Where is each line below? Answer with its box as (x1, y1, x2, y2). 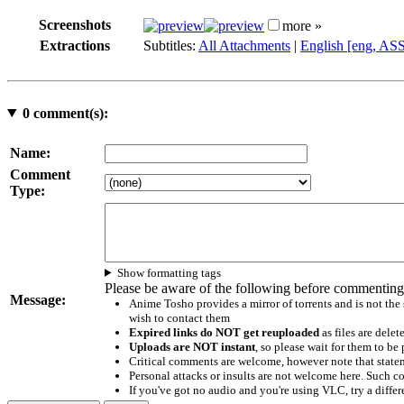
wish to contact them (128, 310, 230, 325)
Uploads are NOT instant (128, 339, 255, 353)
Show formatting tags (117, 265, 222, 280)
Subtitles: (143, 37, 198, 53)
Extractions (40, 37, 110, 53)
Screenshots (39, 16, 111, 32)
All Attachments (198, 37, 290, 53)
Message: (10, 291, 66, 308)
